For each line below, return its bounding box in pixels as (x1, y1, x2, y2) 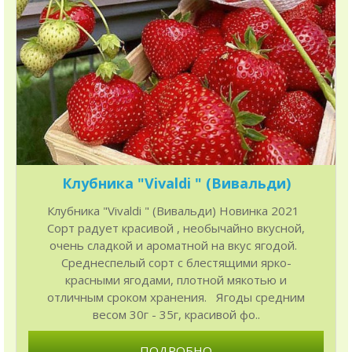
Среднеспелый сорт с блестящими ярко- (60, 254, 291, 270)
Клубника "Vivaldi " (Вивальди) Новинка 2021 (46, 202, 306, 218)
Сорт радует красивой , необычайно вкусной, (47, 219, 305, 236)
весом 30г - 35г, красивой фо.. (92, 306, 260, 322)
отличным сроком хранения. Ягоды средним (47, 288, 305, 305)
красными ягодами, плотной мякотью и (65, 271, 287, 288)
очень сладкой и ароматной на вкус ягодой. (49, 236, 303, 253)
